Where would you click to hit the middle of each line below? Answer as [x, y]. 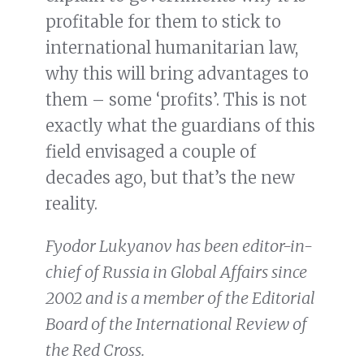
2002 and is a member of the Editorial [180, 298]
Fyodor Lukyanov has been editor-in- [179, 246]
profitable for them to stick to [163, 22]
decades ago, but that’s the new [170, 178]
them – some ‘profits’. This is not [176, 100]
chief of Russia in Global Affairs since [176, 272]
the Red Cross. [95, 350]
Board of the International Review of [176, 324]
